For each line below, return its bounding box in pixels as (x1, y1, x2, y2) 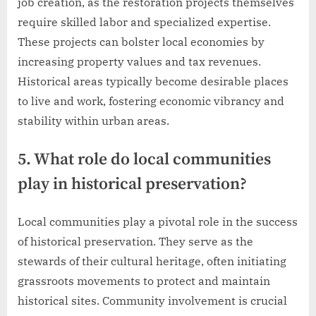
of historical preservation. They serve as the (18, 233, 253, 248)
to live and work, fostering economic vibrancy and (18, 94, 284, 109)
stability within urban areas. (18, 114, 169, 128)
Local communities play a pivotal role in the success (18, 214, 298, 229)
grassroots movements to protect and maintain (18, 273, 270, 288)
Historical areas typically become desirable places (18, 74, 288, 89)
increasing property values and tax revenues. (18, 54, 261, 69)
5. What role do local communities (18, 150, 271, 171)
